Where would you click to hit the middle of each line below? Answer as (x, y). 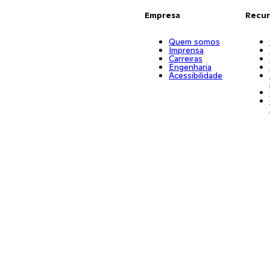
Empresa (162, 15)
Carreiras (185, 58)
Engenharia (190, 67)
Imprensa (186, 50)
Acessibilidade (195, 75)
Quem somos (194, 42)
